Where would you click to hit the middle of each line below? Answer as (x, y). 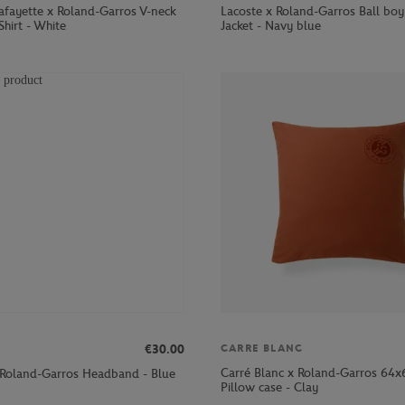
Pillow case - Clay (269, 387)
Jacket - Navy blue (271, 26)
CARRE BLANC (262, 348)
